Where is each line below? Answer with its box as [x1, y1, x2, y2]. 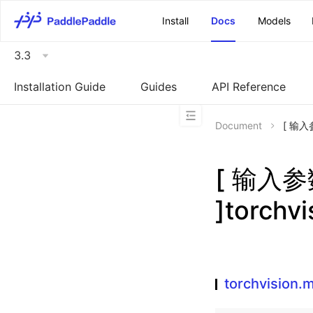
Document [215, 119, 262, 131]
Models [258, 15, 291, 27]
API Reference [212, 80, 286, 94]
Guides [140, 80, 177, 94]
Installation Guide [14, 80, 105, 94]
